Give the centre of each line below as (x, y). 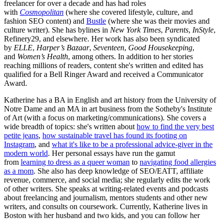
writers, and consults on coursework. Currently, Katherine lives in (106, 207)
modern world (26, 153)
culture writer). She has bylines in (57, 30)
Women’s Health (43, 57)
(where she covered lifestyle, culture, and (128, 12)
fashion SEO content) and (45, 21)
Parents (177, 30)
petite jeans (21, 136)
